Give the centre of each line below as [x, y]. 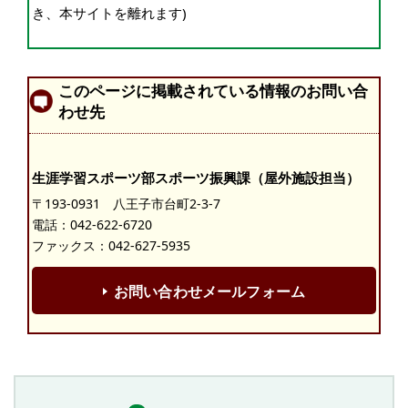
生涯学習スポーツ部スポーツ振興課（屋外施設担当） [196, 178]
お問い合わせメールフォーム [209, 291]
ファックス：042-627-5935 [111, 246]
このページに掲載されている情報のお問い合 [213, 91]
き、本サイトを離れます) [109, 13]
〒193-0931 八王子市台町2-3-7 [126, 204]
